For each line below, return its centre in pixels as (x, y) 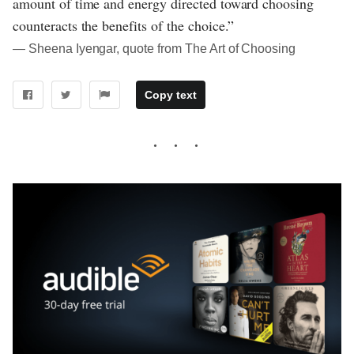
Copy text (170, 95)
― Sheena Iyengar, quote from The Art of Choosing (154, 48)
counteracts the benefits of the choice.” (124, 25)
